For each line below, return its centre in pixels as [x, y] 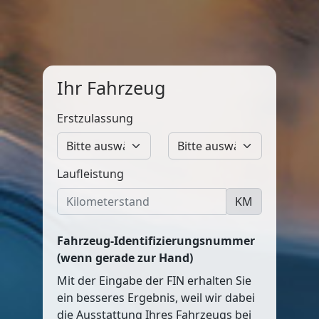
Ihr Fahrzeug [111, 88]
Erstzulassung [95, 118]
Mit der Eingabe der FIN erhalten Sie [154, 281]
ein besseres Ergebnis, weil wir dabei [156, 298]
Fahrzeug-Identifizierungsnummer [156, 241]
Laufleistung [90, 174]
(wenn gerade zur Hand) [125, 258]
